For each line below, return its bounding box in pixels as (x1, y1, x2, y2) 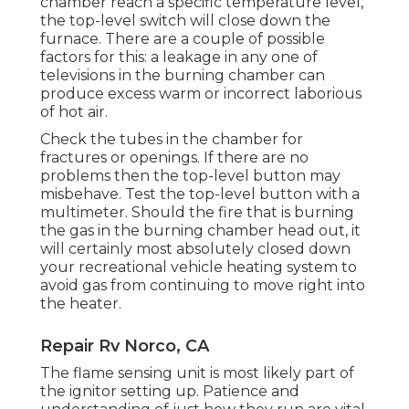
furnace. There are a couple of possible (40, 29, 325, 47)
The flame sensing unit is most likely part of (40, 363, 354, 382)
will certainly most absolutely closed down (40, 239, 351, 257)
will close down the (186, 11, 330, 29)
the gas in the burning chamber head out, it (40, 221, 361, 239)
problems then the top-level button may (40, 166, 341, 184)
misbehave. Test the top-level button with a (40, 184, 360, 203)
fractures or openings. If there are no (40, 148, 309, 166)
